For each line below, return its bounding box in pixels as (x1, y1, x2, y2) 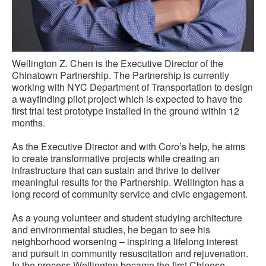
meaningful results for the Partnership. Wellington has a (12, 175, 244, 189)
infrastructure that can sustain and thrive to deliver (12, 163, 220, 177)
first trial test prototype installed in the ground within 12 (12, 103, 239, 118)
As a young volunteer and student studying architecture (12, 210, 242, 224)
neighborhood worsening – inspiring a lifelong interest (12, 234, 237, 248)
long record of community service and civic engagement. (12, 186, 248, 201)
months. (12, 115, 45, 129)
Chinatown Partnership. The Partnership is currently (12, 68, 229, 82)
